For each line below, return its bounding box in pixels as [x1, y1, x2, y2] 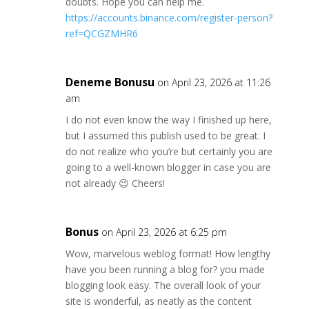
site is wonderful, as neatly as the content [65, 295, 252, 308]
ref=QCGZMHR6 [65, 27, 138, 40]
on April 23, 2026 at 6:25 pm [101, 226, 227, 239]
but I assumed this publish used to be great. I [65, 129, 266, 142]
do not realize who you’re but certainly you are [65, 145, 272, 158]
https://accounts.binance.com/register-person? [65, 11, 272, 24]
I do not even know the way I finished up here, [65, 113, 272, 126]
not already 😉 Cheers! [65, 177, 165, 190]
